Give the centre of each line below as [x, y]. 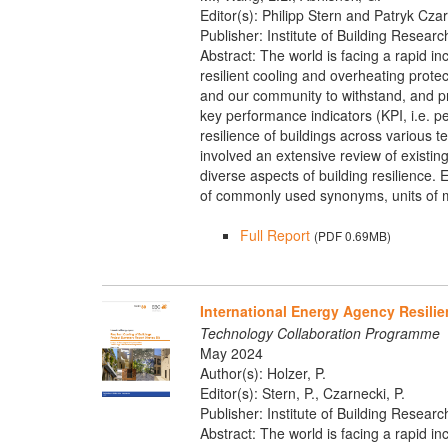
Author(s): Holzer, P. [262, 373]
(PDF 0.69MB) [352, 235]
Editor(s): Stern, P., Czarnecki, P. [302, 393]
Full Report [274, 234]
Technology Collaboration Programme [319, 333]
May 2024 [231, 353]
